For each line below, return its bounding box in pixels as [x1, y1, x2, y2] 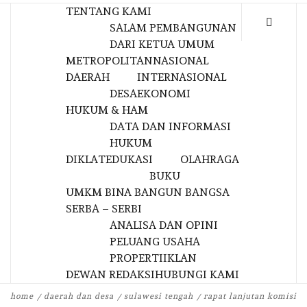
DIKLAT [66, 153, 106, 166]
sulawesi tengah [124, 291, 193, 301]
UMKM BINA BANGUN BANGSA [66, 186, 230, 199]
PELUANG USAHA [110, 235, 200, 248]
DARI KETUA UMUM [110, 38, 214, 51]
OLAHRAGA [180, 153, 239, 166]
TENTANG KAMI [66, 5, 151, 18]
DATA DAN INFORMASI [110, 120, 231, 133]
